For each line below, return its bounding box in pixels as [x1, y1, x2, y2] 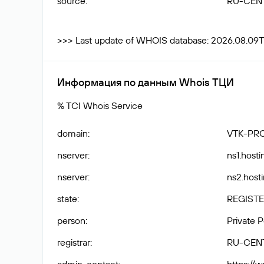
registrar [57, 236, 90, 248]
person [57, 214, 85, 226]
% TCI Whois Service [57, 100, 143, 111]
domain [57, 127, 88, 139]
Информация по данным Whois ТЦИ [57, 75, 234, 89]
